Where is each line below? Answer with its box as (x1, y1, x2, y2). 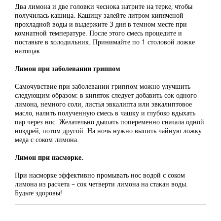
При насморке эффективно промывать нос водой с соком (15, 170, 185, 180)
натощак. (15, 46, 42, 56)
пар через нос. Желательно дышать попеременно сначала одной (15, 117, 204, 127)
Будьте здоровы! (15, 188, 62, 198)
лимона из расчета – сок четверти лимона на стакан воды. (15, 179, 188, 189)
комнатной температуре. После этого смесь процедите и (15, 28, 182, 38)
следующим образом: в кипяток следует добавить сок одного (15, 90, 197, 100)
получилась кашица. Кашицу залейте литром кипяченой (15, 10, 184, 20)
